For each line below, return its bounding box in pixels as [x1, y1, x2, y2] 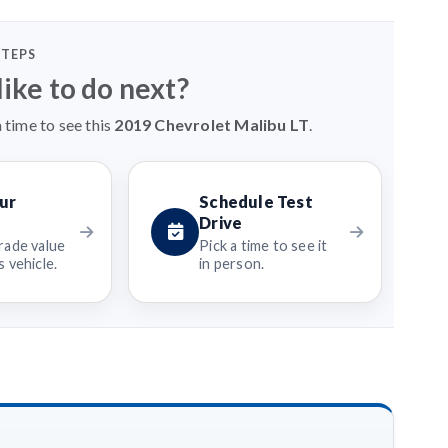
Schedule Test [199, 191, 313, 211]
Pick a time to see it [199, 236, 328, 254]
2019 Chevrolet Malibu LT [114, 114, 310, 134]
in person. [199, 254, 265, 272]
